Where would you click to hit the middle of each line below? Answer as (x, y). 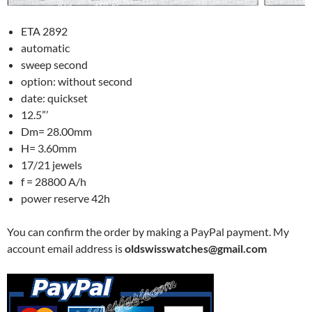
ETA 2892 (44, 31)
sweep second (54, 65)
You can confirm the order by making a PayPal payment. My (148, 232)
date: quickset (54, 98)
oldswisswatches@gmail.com (196, 249)
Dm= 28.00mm (56, 132)
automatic (45, 48)
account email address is (66, 249)
